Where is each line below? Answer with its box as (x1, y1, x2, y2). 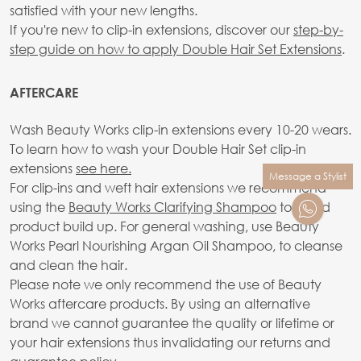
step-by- (293, 20, 343, 38)
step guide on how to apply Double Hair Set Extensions (10, 39, 342, 57)
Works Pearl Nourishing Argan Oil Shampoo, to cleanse (10, 236, 342, 254)
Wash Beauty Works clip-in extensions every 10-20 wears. (10, 120, 351, 138)
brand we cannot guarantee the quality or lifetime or (10, 313, 334, 331)
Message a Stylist (269, 168, 346, 183)
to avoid (276, 197, 330, 215)
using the (10, 197, 68, 215)
